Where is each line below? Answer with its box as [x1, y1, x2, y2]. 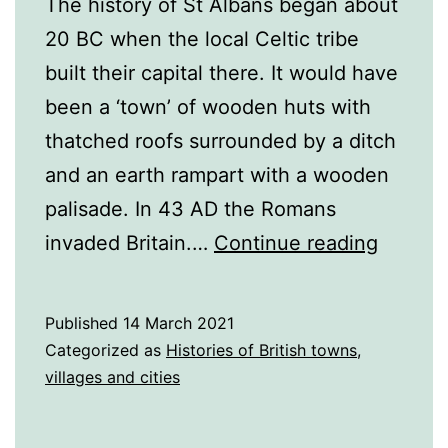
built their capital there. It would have [45, 61, 398, 86]
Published [45, 313, 123, 334]
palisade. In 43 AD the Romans [45, 197, 336, 222]
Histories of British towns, [166, 340, 361, 361]
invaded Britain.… [45, 231, 214, 256]
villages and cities [45, 367, 180, 388]
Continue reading [214, 231, 378, 256]
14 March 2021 [123, 313, 234, 334]
